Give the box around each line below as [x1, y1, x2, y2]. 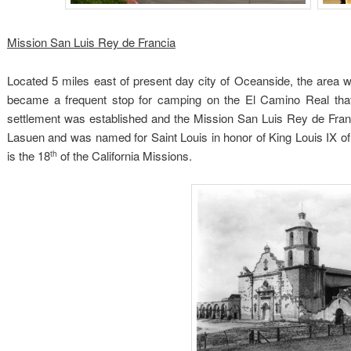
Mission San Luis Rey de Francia [6, 34, 175, 51]
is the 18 [6, 147, 50, 164]
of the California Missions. [56, 147, 192, 164]
